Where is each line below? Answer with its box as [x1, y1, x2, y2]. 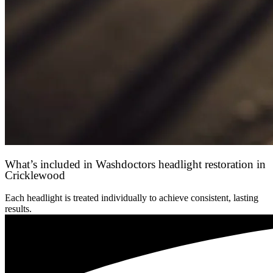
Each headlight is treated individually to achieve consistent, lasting [5, 192, 258, 203]
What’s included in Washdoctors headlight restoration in [5, 158, 266, 171]
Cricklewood [5, 169, 65, 182]
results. [5, 203, 32, 214]
